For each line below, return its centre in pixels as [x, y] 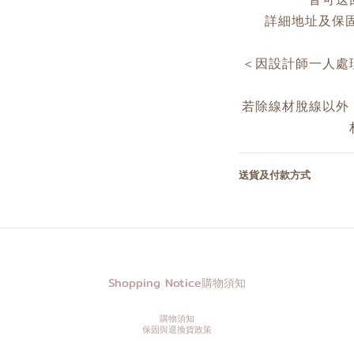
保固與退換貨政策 [177, 330]
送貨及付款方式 [274, 175]
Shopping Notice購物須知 [177, 283]
